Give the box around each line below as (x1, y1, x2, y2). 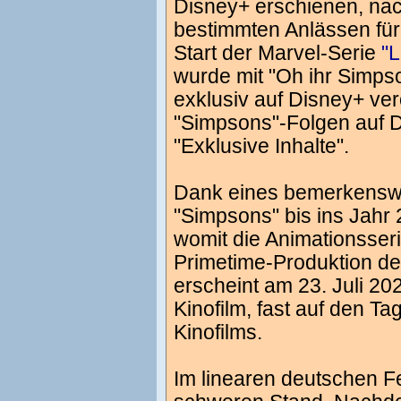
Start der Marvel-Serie (174, 41, 381, 64)
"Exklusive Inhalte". (174, 134, 349, 158)
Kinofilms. (174, 320, 262, 344)
